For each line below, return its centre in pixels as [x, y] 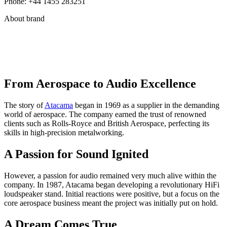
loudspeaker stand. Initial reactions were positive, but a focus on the [112, 194]
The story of [24, 105]
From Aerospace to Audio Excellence [100, 84]
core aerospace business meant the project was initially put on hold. [111, 203]
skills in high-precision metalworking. [64, 133]
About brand [24, 18]
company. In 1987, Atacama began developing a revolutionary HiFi [112, 185]
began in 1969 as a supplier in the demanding [146, 105]
